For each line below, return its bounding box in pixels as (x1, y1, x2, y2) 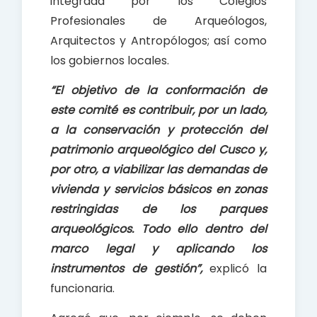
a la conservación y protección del (50, 121, 267, 138)
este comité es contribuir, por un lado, (50, 101, 267, 118)
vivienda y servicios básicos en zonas (50, 180, 267, 197)
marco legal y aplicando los (50, 240, 267, 257)
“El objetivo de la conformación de (50, 81, 267, 98)
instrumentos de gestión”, (50, 260, 202, 277)
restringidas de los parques (50, 200, 267, 217)
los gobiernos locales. (50, 52, 169, 69)
